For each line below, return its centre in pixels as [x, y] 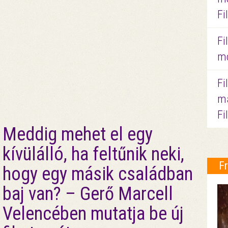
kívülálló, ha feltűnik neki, [93, 154]
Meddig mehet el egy [77, 134]
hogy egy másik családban [97, 174]
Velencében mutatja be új [93, 213]
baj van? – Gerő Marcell [88, 194]
